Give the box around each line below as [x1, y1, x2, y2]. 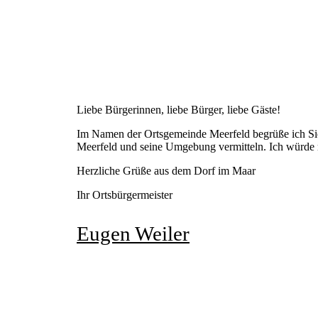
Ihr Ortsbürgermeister [77, 189, 172, 202]
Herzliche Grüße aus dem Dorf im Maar [77, 165, 256, 177]
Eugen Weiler [77, 222, 190, 246]
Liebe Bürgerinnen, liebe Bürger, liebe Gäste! [77, 104, 280, 116]
